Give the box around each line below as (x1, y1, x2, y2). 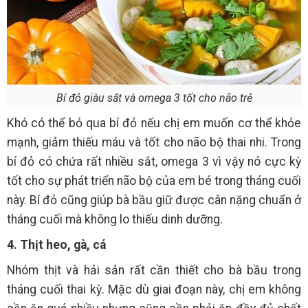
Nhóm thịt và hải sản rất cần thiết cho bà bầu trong (7, 263, 301, 278)
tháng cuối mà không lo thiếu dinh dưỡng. (7, 212, 223, 227)
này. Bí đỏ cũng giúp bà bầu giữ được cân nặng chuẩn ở (7, 193, 301, 208)
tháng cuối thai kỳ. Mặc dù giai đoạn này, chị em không (7, 283, 301, 297)
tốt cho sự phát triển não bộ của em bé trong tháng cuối (7, 174, 301, 188)
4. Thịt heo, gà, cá (7, 238, 106, 252)
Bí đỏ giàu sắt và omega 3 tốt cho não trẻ (56, 91, 252, 105)
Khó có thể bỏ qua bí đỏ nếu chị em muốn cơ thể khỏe (7, 116, 301, 131)
